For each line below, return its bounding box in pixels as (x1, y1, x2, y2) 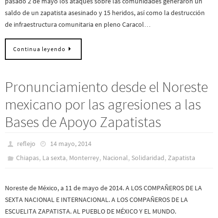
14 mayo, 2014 (50, 139, 91, 148)
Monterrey (69, 153, 100, 163)
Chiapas (16, 153, 39, 163)
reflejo (17, 139, 36, 148)
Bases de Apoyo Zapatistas (5, 112, 161, 131)
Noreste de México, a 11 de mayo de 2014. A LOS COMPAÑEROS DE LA (5, 183, 202, 193)
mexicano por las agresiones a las (5, 95, 201, 114)
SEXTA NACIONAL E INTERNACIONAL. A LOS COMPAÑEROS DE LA (5, 195, 188, 204)
